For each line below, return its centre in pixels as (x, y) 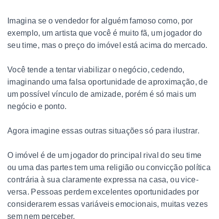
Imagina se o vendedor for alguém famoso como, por (100, 21)
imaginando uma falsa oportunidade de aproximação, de (108, 82)
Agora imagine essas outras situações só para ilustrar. (103, 131)
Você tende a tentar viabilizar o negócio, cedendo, (96, 69)
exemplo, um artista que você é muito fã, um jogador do (105, 33)
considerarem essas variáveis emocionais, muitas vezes (108, 204)
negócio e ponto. (37, 106)
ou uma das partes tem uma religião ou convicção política (109, 167)
